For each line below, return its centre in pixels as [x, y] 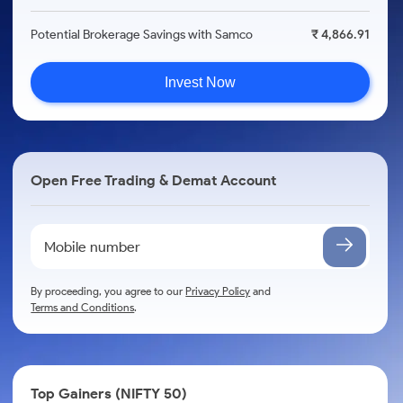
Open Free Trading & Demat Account [154, 180]
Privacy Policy [218, 291]
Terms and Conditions [83, 307]
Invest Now [201, 82]
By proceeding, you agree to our [108, 291]
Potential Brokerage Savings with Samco [142, 35]
